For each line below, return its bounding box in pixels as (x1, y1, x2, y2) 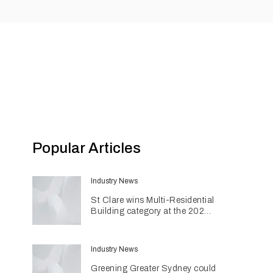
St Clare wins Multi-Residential (91, 196, 214, 205)
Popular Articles (32, 140, 141, 156)
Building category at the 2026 (91, 207, 210, 216)
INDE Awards (91, 218, 144, 227)
